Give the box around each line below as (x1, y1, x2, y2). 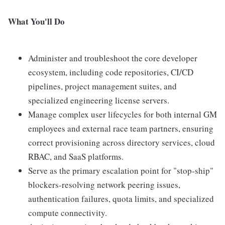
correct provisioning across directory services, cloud (28, 136, 215, 148)
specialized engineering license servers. (28, 94, 169, 106)
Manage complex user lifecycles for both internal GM (28, 108, 217, 120)
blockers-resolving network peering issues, (28, 178, 180, 190)
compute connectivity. (28, 206, 107, 218)
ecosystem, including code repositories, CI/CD (28, 66, 193, 78)
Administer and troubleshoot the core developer (28, 52, 197, 64)
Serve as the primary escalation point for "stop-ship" (28, 164, 213, 176)
